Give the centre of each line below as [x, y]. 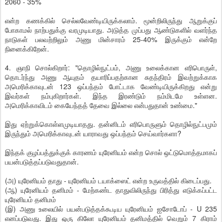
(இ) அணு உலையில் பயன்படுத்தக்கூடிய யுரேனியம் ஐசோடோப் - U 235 [111, 209]
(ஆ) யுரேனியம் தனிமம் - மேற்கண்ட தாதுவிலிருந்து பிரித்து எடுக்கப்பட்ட [111, 190]
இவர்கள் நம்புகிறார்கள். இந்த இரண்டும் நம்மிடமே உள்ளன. [111, 96]
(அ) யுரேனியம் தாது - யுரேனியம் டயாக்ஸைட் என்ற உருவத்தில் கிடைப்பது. [108, 180]
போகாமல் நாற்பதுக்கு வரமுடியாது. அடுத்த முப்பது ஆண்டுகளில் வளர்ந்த [111, 30]
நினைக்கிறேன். [27, 49]
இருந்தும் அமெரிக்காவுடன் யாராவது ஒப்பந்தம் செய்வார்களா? [93, 133]
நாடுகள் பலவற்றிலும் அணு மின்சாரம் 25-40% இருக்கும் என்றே [111, 39]
